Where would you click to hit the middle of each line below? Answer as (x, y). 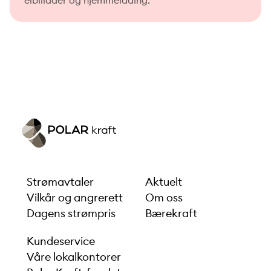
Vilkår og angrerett (75, 198)
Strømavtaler (60, 182)
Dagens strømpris (71, 213)
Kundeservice (61, 241)
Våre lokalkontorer (74, 257)
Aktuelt (164, 182)
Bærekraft (171, 213)
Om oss (164, 198)
